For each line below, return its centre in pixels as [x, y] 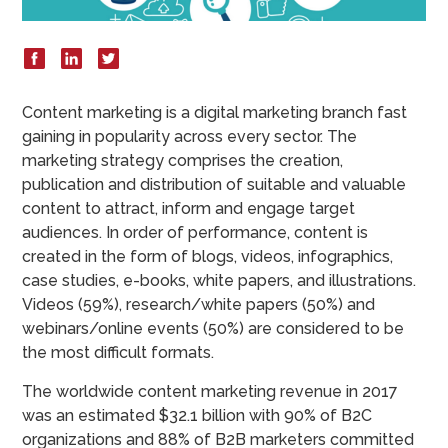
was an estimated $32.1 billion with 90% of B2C [197, 415]
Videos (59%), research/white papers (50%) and [199, 304]
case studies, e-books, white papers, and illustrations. [219, 280]
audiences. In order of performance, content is [195, 232]
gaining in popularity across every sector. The [190, 136]
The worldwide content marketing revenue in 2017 [210, 391]
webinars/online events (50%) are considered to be [213, 328]
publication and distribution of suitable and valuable [214, 184]
